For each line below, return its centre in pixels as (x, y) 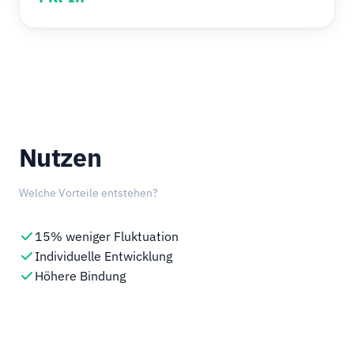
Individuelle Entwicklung (104, 256)
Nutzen (60, 157)
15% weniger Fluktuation (107, 236)
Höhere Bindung (80, 276)
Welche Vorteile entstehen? (88, 193)
